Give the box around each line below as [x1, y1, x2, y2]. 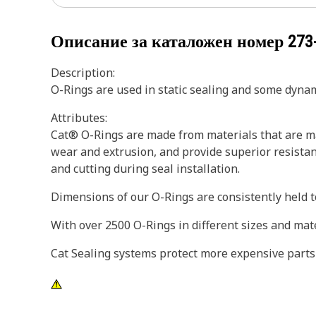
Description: [51, 65, 115, 80]
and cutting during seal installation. [51, 161, 240, 176]
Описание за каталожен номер [51, 32, 288, 51]
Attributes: [51, 110, 107, 126]
